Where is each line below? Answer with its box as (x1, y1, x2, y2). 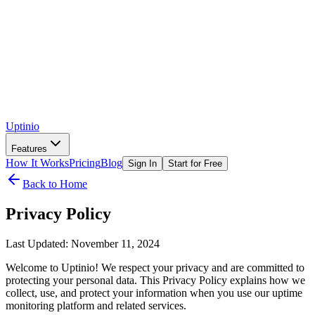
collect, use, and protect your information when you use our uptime (6, 286, 302, 299)
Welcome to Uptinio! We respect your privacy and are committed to (6, 261, 304, 274)
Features (11, 143, 47, 154)
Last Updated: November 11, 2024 (6, 237, 160, 250)
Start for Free (168, 158, 222, 169)
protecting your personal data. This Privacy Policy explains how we (6, 274, 305, 286)
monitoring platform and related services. (6, 299, 186, 311)
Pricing (69, 157, 101, 169)
